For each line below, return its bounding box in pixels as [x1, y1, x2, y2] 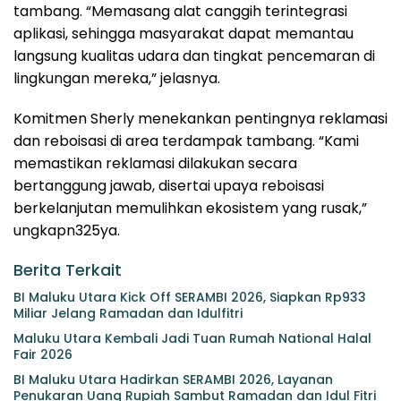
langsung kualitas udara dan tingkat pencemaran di [13, 45, 375, 66]
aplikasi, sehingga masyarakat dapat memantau [13, 22, 354, 44]
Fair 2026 [13, 345, 73, 363]
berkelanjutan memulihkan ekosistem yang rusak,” [13, 197, 367, 218]
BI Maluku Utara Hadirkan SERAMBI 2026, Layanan [13, 370, 333, 388]
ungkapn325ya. [13, 219, 120, 241]
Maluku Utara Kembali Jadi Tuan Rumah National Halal [13, 328, 371, 347]
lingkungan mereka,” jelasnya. [13, 67, 220, 89]
